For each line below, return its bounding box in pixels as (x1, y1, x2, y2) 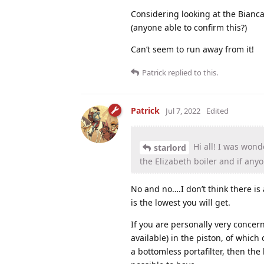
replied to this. (166, 67, 218, 78)
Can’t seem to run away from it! (131, 43, 254, 55)
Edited (206, 105, 229, 116)
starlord (154, 141, 186, 153)
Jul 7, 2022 (166, 105, 200, 116)
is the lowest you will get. (131, 196, 230, 208)
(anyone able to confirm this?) (131, 21, 247, 33)
